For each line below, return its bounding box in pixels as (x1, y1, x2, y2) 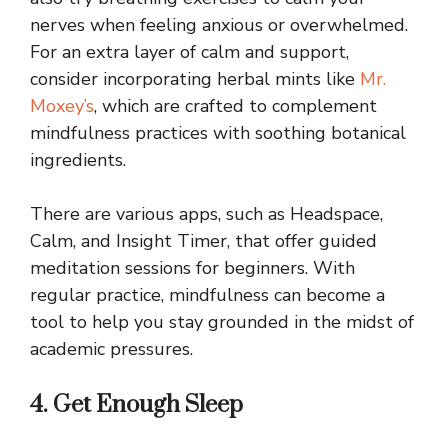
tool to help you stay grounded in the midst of (30, 310, 414, 335)
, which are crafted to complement (94, 94, 377, 119)
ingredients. (30, 148, 126, 173)
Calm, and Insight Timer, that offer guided (30, 229, 377, 254)
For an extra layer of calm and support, (30, 40, 349, 65)
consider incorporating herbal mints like (30, 67, 360, 92)
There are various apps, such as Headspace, (30, 202, 383, 227)
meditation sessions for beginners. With (30, 256, 355, 281)
